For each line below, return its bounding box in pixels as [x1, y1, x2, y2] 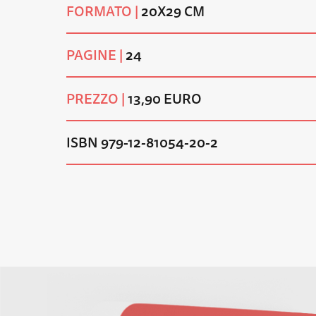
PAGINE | [66, 44, 123, 66]
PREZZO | [66, 88, 126, 110]
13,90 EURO [125, 88, 202, 110]
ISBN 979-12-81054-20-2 [66, 132, 219, 154]
